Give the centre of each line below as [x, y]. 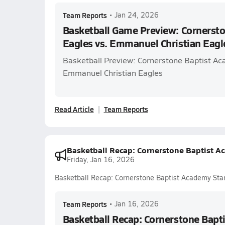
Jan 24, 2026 [136, 15]
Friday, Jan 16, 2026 [100, 159]
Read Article [74, 109]
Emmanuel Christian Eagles [113, 73]
